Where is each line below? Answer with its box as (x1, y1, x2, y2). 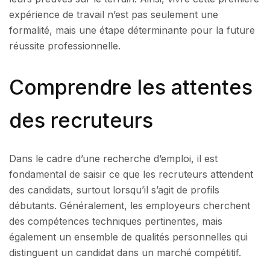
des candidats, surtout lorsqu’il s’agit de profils (9, 183, 219, 196)
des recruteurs (9, 107, 153, 133)
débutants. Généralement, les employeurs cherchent (9, 199, 250, 212)
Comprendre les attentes (9, 74, 253, 99)
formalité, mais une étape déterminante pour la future (9, 24, 255, 37)
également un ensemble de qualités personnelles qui (9, 230, 248, 243)
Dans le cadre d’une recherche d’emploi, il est (9, 152, 218, 165)
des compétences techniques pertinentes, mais (9, 215, 222, 227)
